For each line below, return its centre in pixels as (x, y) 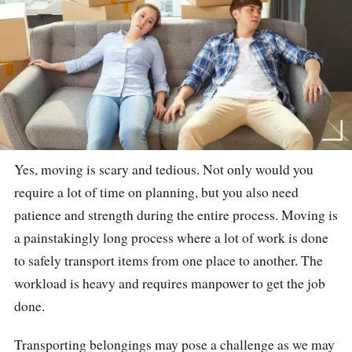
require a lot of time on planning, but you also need (156, 192)
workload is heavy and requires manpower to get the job (170, 284)
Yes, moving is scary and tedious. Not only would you (164, 170)
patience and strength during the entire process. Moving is (176, 215)
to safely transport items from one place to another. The (169, 261)
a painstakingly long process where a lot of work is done (171, 238)
